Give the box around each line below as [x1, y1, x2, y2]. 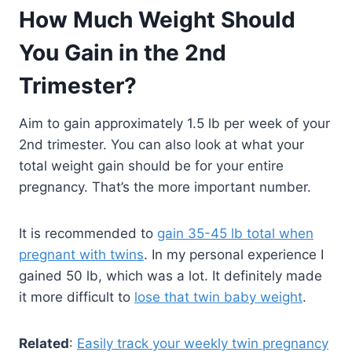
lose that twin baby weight [134, 289, 302, 306]
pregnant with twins [19, 247, 144, 263]
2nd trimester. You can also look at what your [19, 137, 304, 153]
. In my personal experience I [144, 247, 324, 263]
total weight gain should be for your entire [19, 158, 284, 174]
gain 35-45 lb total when [157, 225, 313, 242]
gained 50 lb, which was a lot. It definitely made [19, 268, 322, 284]
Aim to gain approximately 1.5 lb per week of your [19, 115, 330, 132]
